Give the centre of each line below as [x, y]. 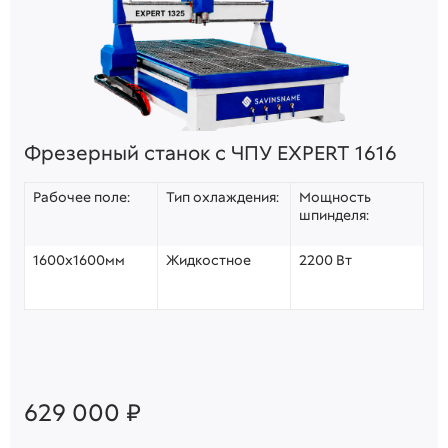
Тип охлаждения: [222, 196]
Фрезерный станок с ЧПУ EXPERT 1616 [210, 152]
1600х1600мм [79, 259]
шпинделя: [334, 214]
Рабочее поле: [81, 196]
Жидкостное [208, 259]
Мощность [335, 196]
